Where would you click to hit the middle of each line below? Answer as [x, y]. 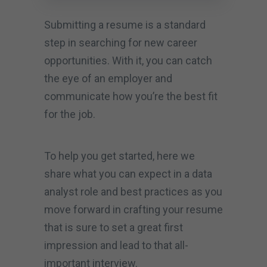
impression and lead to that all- [116, 245]
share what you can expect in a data [128, 173]
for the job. [71, 114]
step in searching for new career [121, 42]
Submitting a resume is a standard [125, 24]
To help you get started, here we [119, 156]
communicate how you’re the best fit [131, 96]
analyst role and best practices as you [133, 191]
